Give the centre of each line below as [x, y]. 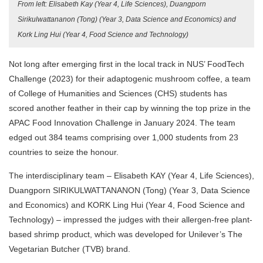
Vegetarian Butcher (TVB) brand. [71, 249]
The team [216, 123]
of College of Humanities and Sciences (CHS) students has [118, 94]
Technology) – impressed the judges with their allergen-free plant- [131, 220]
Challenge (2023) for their [58, 79]
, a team [235, 79]
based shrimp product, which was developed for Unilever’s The [126, 235]
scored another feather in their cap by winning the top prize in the [130, 108]
